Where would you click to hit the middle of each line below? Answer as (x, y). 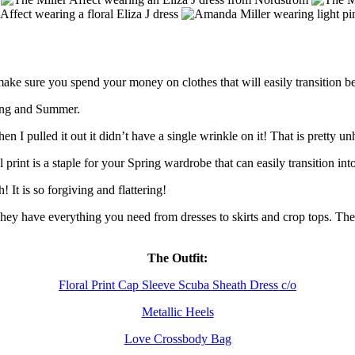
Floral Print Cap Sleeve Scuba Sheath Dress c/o (177, 284)
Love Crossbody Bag (177, 338)
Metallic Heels (177, 311)
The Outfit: (177, 258)
